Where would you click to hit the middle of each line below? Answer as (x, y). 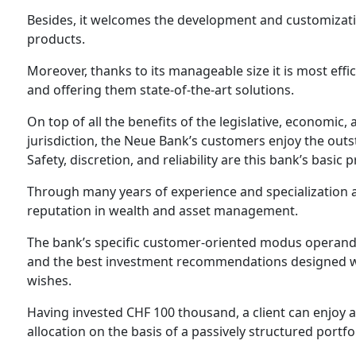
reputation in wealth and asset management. (164, 211)
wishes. (49, 281)
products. (56, 39)
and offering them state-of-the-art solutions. (162, 90)
